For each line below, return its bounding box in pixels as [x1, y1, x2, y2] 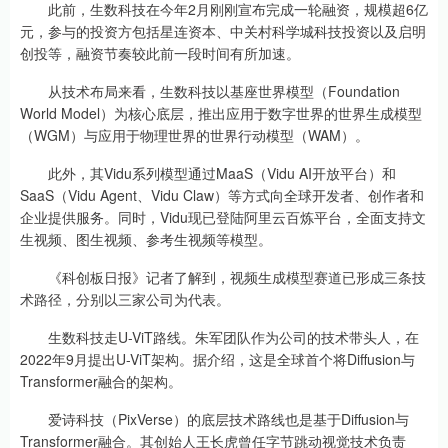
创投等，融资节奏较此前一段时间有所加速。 [20, 43, 300, 64]
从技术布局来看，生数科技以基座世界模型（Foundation [20, 81, 400, 102]
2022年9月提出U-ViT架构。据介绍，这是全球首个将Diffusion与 [20, 349, 415, 370]
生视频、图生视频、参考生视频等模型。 [20, 229, 272, 250]
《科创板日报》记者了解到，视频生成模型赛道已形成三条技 [20, 267, 426, 288]
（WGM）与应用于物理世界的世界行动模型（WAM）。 [20, 125, 369, 146]
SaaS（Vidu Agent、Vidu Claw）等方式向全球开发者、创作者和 [20, 185, 424, 206]
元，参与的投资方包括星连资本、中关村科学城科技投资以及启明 [20, 21, 426, 42]
